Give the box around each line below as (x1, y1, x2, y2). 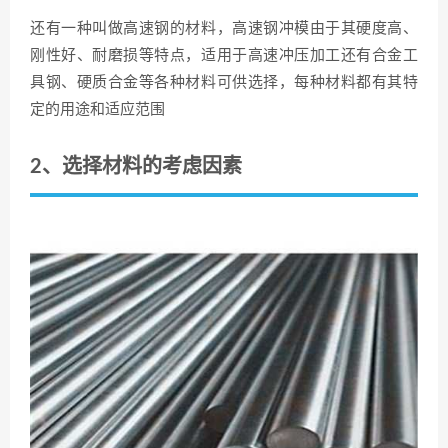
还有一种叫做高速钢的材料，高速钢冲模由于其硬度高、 (30, 20, 418, 36)
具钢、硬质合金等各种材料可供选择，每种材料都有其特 (30, 74, 418, 90)
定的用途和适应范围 (30, 101, 165, 117)
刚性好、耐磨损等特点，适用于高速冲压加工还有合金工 (30, 47, 418, 63)
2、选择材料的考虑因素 (30, 156, 242, 177)
